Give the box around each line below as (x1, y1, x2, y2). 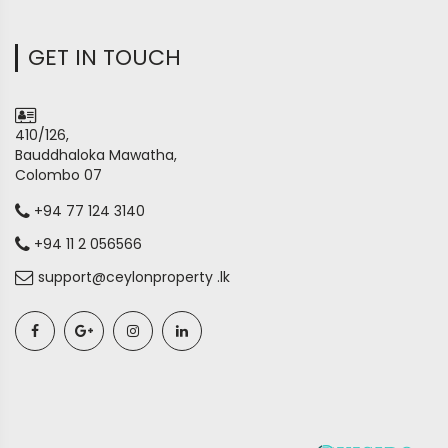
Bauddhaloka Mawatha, (15, 145, 177, 165)
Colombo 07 (15, 165, 102, 185)
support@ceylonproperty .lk (34, 267, 230, 287)
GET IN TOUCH (28, 42, 181, 73)
